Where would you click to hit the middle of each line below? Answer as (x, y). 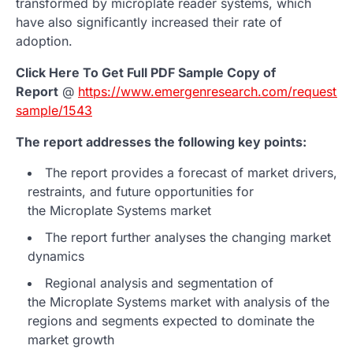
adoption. (44, 41)
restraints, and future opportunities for (141, 191)
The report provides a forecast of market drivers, (191, 172)
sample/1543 (54, 110)
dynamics (56, 256)
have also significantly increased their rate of (149, 22)
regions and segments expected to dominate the (171, 320)
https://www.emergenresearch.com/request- (210, 91)
